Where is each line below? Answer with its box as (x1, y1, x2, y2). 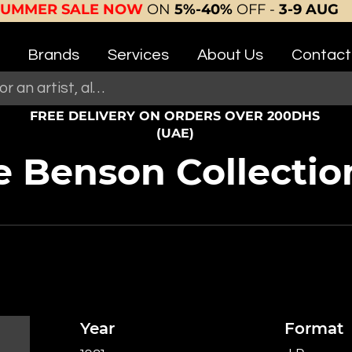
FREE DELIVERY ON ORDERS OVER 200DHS (30, 108, 321, 123)
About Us (196, 47, 263, 63)
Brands (27, 47, 79, 63)
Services (107, 47, 169, 63)
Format (284, 319, 343, 338)
